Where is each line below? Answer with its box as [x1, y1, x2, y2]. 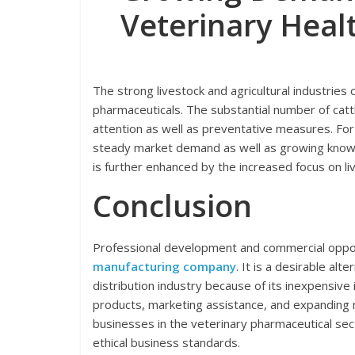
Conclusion [93, 185, 252, 226]
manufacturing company [93, 258, 236, 274]
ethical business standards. [93, 334, 240, 350]
